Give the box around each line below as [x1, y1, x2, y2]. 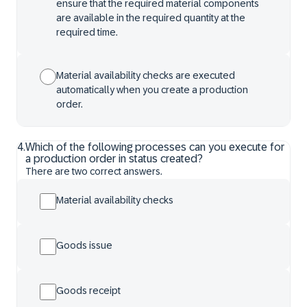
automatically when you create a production [56, 84, 248, 95]
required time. [56, 27, 118, 38]
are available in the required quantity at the [56, 12, 245, 23]
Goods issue [56, 240, 112, 251]
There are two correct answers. [25, 166, 162, 177]
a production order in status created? [25, 153, 203, 164]
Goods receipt [56, 285, 121, 296]
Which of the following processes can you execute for [25, 141, 284, 153]
